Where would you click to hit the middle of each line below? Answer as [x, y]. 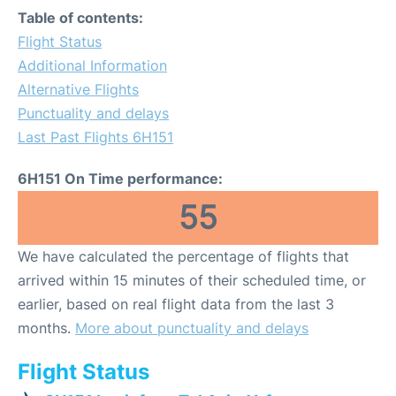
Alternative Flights [78, 89]
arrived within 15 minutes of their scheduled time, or [192, 280]
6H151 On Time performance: [120, 179]
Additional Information [92, 65]
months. [46, 328]
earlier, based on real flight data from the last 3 [176, 304]
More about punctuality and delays [192, 328]
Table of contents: [80, 18]
